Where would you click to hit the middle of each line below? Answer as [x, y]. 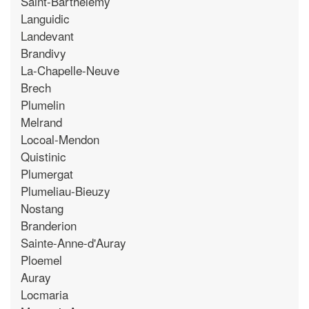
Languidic [45, 18]
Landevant [47, 35]
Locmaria [44, 294]
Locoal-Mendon [60, 139]
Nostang [42, 208]
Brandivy [43, 52]
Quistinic [43, 156]
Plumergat [47, 173]
